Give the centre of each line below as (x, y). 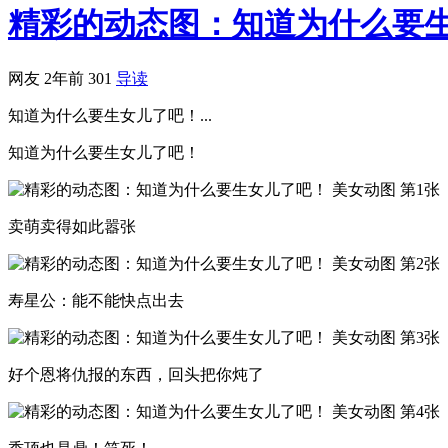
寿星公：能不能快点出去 (96, 300)
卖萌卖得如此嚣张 (72, 226)
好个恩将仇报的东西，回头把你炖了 (136, 374)
